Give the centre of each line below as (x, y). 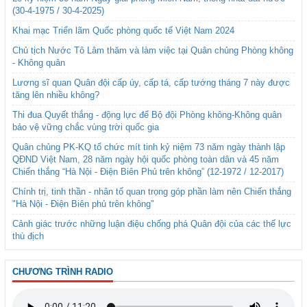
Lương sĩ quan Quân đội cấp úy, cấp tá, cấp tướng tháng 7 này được (151, 83)
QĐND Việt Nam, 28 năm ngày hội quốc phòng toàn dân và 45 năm (146, 160)
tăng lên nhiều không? (56, 95)
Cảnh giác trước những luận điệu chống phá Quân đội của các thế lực (152, 224)
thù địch (28, 236)
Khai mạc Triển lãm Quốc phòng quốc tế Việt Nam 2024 (123, 31)
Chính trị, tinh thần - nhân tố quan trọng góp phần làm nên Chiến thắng (152, 192)
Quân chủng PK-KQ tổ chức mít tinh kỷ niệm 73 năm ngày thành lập (149, 147)
